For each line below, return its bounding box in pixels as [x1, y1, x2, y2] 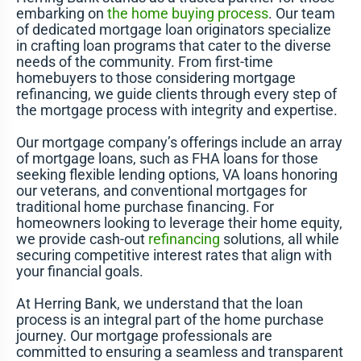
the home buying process [106, 5, 268, 23]
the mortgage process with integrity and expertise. [15, 102, 338, 119]
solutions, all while [219, 230, 339, 248]
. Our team [268, 5, 335, 23]
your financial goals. [15, 263, 143, 280]
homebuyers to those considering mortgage [15, 69, 296, 87]
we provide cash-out [15, 230, 148, 248]
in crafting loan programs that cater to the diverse [15, 37, 331, 55]
